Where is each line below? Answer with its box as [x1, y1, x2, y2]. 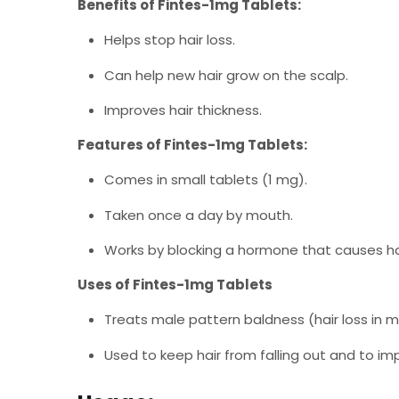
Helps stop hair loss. [104, 30, 235, 49]
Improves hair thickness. [104, 101, 262, 119]
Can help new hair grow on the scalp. [104, 65, 348, 85]
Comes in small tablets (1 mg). [104, 170, 307, 189]
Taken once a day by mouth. [104, 205, 293, 224]
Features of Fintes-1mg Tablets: [77, 134, 307, 154]
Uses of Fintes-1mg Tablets [77, 274, 273, 294]
